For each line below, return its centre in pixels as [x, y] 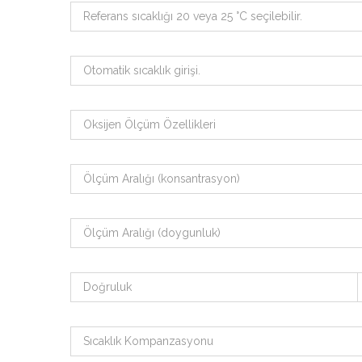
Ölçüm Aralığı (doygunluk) [152, 233]
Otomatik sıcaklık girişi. [142, 70]
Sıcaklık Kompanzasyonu [148, 341]
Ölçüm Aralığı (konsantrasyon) [162, 179]
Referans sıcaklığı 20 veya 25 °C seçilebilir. [193, 16]
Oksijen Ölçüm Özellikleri [149, 124]
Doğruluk [107, 287]
